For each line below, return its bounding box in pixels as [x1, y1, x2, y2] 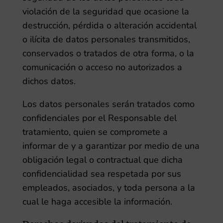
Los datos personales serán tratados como [22, 98, 195, 110]
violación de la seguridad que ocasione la [22, 5, 189, 17]
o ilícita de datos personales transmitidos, [22, 33, 190, 45]
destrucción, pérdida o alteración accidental [22, 19, 197, 31]
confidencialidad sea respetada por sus [22, 168, 181, 180]
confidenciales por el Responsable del [22, 112, 177, 124]
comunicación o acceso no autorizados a [22, 61, 182, 73]
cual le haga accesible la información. [22, 196, 172, 208]
